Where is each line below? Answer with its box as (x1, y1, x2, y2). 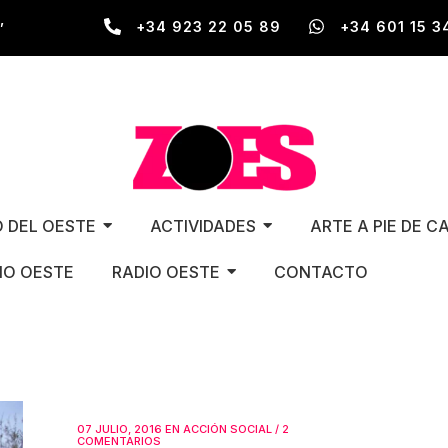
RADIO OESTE (111, 261, 220, 282)
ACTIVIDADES (149, 215, 256, 236)
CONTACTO (273, 261, 368, 282)
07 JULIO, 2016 (77, 421, 162, 436)
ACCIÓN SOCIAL (183, 421, 272, 436)
